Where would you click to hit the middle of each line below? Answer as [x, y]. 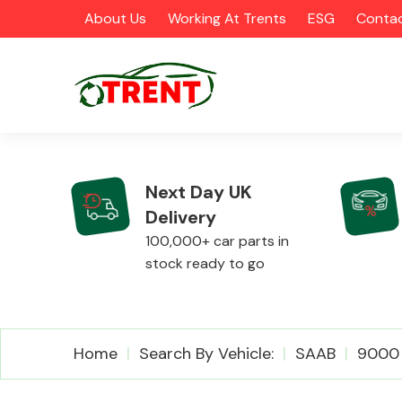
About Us [115, 18]
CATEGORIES [59, 237]
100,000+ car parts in [217, 241]
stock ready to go [205, 263]
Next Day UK [199, 192]
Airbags [271, 345]
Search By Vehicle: [206, 354]
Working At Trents [227, 18]
